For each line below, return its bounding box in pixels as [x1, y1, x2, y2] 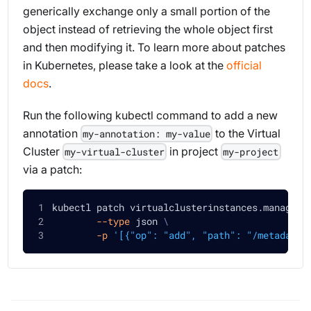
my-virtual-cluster [64, 144, 165, 158]
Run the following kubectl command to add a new [22, 108, 278, 122]
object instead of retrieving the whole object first [22, 22, 273, 36]
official [226, 58, 262, 72]
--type [96, 214, 130, 228]
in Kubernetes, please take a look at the [22, 58, 226, 72]
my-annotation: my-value [82, 126, 210, 140]
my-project [223, 144, 279, 158]
